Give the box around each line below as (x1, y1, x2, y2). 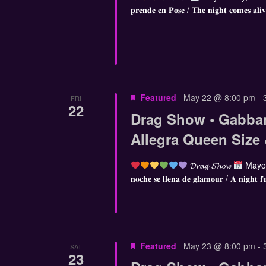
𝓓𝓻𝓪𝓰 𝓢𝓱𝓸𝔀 (187, 159, 233, 171)
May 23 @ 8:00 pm (183, 240, 255, 252)
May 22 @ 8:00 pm (183, 91, 255, 103)
